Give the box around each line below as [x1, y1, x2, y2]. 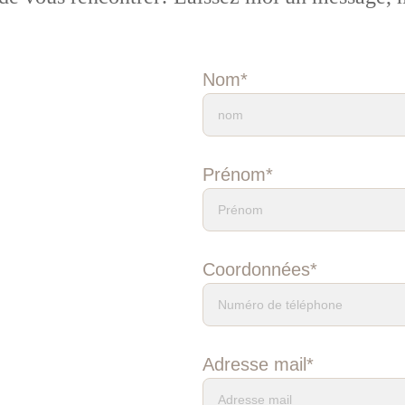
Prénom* [202, 165, 273, 184]
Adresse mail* [202, 354, 314, 374]
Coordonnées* [202, 259, 317, 279]
